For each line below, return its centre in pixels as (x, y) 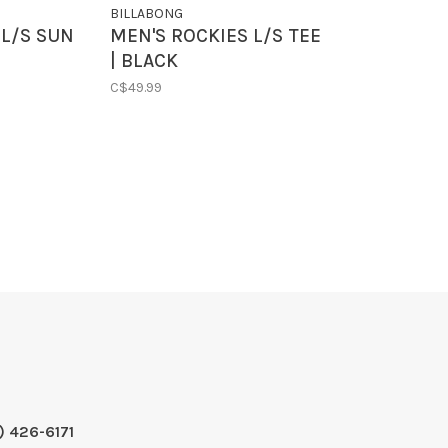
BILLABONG (147, 14)
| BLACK (144, 61)
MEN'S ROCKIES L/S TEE (216, 36)
